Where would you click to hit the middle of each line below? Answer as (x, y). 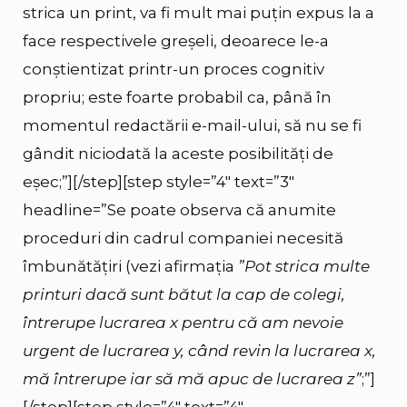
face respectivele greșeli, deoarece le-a (176, 40)
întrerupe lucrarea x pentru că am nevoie (183, 322)
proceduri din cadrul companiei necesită (183, 238)
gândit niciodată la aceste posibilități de (178, 153)
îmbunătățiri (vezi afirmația (130, 266)
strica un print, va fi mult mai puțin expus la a (199, 12)
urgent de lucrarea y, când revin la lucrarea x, (199, 350)
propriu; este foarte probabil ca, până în (177, 97)
